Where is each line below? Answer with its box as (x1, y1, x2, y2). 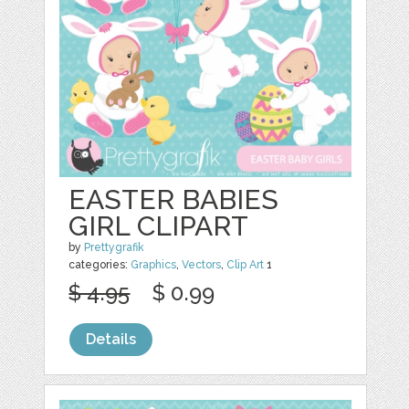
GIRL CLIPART (68, 209, 249, 242)
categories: (68, 257, 131, 271)
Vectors (182, 257, 222, 271)
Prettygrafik (84, 240, 145, 254)
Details (86, 330, 137, 348)
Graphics (131, 257, 177, 271)
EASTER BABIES (68, 183, 279, 215)
